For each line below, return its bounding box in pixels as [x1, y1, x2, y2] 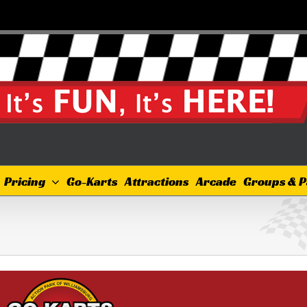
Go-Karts [66, 173, 118, 189]
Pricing [3, 173, 45, 189]
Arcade [195, 173, 236, 189]
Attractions [124, 173, 189, 189]
